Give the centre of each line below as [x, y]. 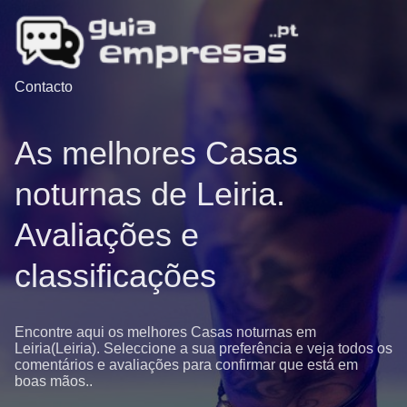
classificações [115, 275]
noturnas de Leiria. [150, 194]
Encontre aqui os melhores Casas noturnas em [165, 332]
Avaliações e [107, 234]
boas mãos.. [54, 381]
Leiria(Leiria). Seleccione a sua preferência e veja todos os [203, 348]
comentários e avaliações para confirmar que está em [186, 364]
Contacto [44, 87]
